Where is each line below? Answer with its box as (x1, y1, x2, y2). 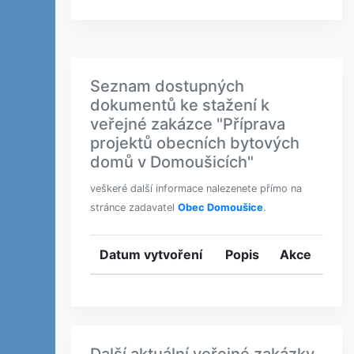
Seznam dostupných (90, 77, 244, 96)
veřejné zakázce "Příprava (90, 115, 285, 134)
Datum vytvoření (100, 247, 202, 262)
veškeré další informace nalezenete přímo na (90, 183, 302, 194)
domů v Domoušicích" (90, 153, 254, 171)
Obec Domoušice (178, 201, 263, 213)
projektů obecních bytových (90, 134, 299, 153)
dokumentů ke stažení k (90, 96, 269, 115)
